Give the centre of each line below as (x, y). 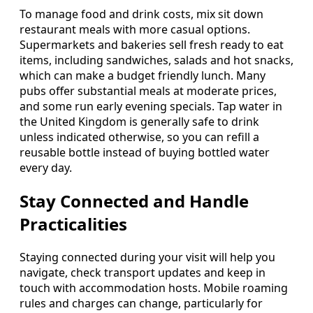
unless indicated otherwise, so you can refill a (139, 137)
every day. (46, 168)
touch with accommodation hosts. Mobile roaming (154, 287)
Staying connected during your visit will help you (147, 257)
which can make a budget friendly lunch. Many (143, 76)
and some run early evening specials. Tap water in (151, 107)
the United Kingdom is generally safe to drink (139, 122)
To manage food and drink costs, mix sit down (141, 14)
